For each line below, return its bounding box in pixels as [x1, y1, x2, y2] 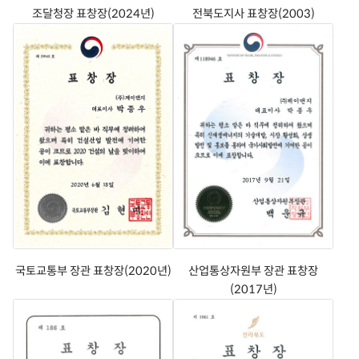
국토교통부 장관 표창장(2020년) [14, 263, 171, 278]
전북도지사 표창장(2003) [192, 6, 315, 21]
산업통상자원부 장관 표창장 [188, 263, 318, 278]
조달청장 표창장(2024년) [31, 6, 155, 21]
